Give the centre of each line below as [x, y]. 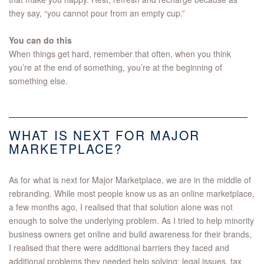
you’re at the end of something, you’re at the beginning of [115, 67]
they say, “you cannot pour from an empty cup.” [97, 13]
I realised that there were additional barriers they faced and [119, 248]
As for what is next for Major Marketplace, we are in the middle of [130, 180]
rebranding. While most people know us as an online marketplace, [132, 194]
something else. [38, 81]
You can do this [40, 40]
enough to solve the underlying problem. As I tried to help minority [131, 221]
